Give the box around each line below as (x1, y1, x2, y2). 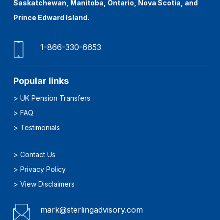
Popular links (13, 76, 69, 86)
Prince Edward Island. (13, 13, 91, 22)
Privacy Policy (20, 165, 66, 174)
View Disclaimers (20, 180, 75, 189)
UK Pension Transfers (20, 94, 91, 103)
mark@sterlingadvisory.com (40, 205, 143, 215)
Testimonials (20, 123, 60, 132)
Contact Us (20, 150, 56, 159)
